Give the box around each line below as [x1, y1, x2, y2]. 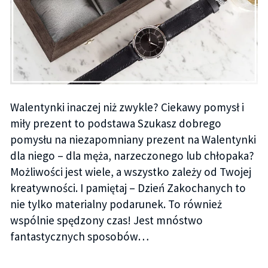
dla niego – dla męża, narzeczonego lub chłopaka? [10, 148, 254, 163]
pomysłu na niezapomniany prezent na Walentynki [10, 132, 256, 147]
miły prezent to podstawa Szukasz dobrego [10, 115, 221, 130]
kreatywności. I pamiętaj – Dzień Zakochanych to [10, 180, 246, 195]
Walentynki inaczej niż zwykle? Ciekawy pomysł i [10, 99, 244, 114]
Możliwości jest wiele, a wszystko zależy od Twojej [10, 164, 251, 179]
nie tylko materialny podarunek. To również [10, 196, 222, 211]
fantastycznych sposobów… [10, 229, 149, 243]
